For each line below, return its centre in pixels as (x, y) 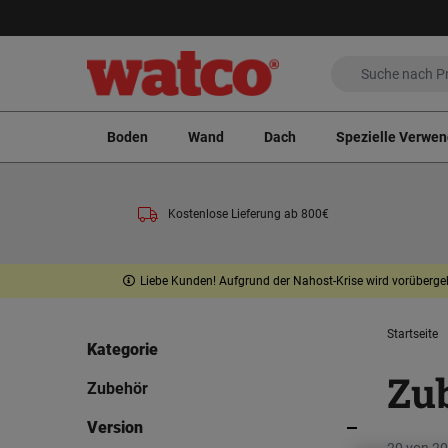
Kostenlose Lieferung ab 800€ (248, 213)
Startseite (412, 334)
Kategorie (122, 350)
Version (115, 428)
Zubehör (117, 389)
